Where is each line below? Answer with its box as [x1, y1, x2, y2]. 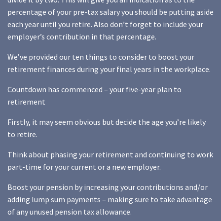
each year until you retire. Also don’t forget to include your [7, 19, 203, 30]
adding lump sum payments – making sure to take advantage [7, 194, 212, 205]
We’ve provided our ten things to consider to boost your [7, 52, 194, 62]
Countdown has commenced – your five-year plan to [7, 84, 182, 95]
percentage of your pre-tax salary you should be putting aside [7, 7, 214, 17]
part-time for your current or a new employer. [7, 162, 161, 172]
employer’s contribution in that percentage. [7, 32, 156, 42]
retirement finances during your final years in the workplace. [7, 64, 211, 74]
